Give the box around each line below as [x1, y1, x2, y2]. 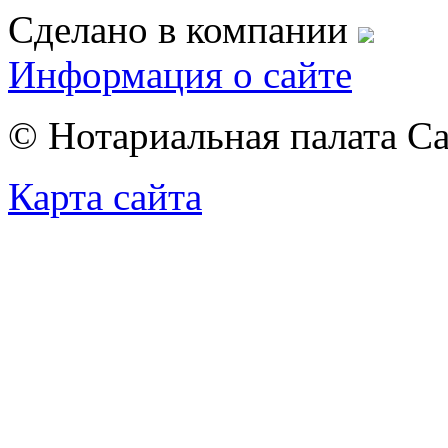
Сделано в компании [8, 8, 358, 52]
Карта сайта [8, 175, 202, 219]
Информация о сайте [8, 53, 352, 97]
